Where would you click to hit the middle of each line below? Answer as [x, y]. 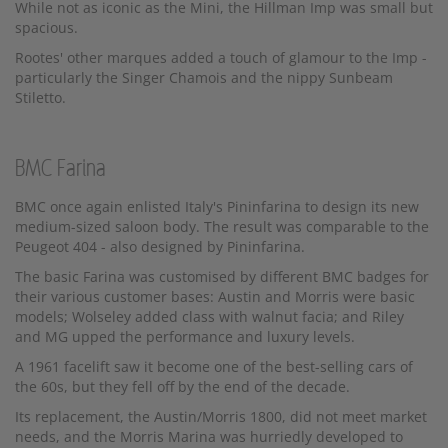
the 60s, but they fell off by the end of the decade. [182, 387]
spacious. [48, 28]
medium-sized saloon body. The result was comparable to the [222, 227]
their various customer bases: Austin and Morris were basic [215, 297]
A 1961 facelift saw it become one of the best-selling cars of [214, 367]
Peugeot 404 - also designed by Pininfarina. [160, 247]
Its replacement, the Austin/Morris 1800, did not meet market [221, 417]
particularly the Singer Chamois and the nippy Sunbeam [204, 78]
